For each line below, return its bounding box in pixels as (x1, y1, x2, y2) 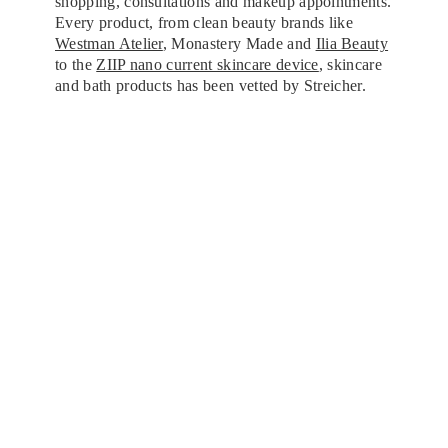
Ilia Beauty (315, 34, 389, 52)
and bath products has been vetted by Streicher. (55, 76, 367, 94)
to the (55, 55, 97, 73)
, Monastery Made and (162, 34, 316, 52)
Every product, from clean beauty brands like (55, 13, 354, 31)
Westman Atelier (55, 34, 163, 52)
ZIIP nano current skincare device (96, 55, 319, 73)
